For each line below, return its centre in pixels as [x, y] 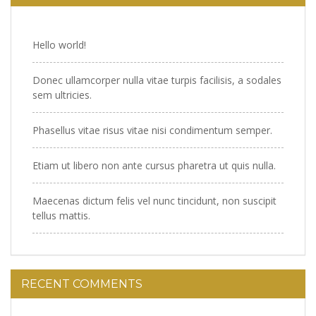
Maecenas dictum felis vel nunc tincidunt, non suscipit [154, 201]
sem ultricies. [62, 95]
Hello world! [59, 45]
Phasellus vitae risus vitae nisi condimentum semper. [152, 130]
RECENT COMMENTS [82, 284]
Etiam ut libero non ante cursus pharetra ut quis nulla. [154, 165]
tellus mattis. [61, 215]
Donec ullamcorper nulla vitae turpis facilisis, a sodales [157, 80]
